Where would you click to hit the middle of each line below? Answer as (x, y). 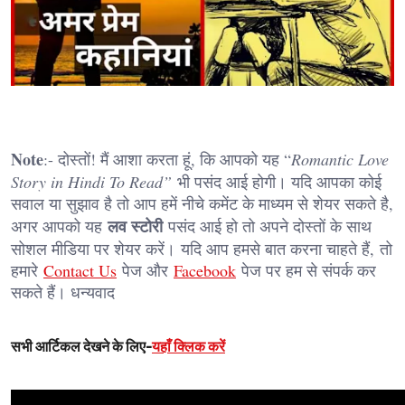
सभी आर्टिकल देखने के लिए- (81, 347)
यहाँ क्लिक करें (188, 347)
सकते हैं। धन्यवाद (63, 292)
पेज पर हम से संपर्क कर (306, 271)
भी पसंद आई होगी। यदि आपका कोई (277, 182)
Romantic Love (340, 160)
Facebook (205, 271)
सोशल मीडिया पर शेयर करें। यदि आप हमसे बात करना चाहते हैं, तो (202, 249)
